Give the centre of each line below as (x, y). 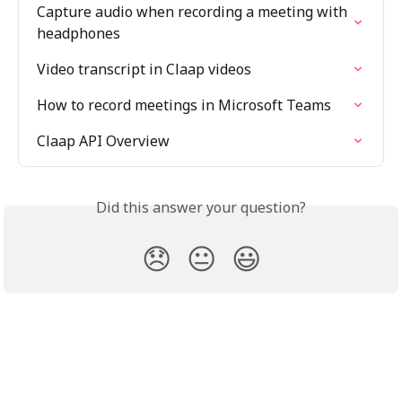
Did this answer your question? (201, 207)
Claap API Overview (103, 140)
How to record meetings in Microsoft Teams (184, 105)
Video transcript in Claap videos (144, 69)
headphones (79, 33)
